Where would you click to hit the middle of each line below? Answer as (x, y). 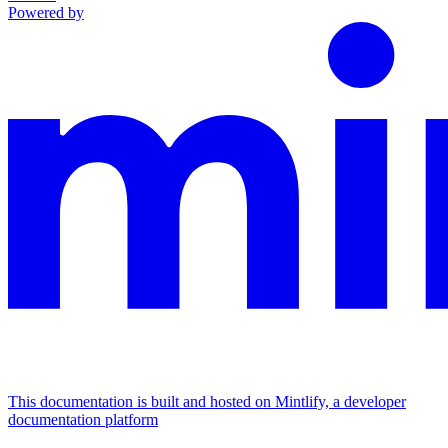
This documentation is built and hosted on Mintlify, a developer (207, 402)
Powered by (46, 13)
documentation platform (83, 420)
